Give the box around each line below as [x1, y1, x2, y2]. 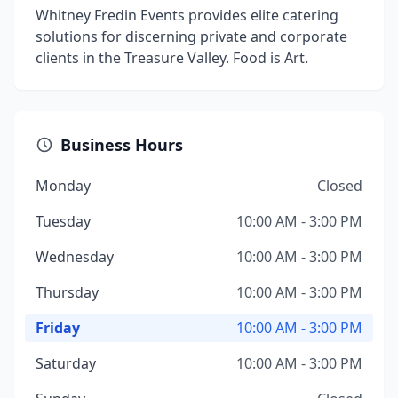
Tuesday [36, 211, 91, 231]
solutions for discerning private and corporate [36, 27, 347, 46]
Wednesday [36, 247, 114, 267]
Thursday [36, 283, 99, 302]
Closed [317, 176, 362, 195]
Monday [36, 176, 91, 195]
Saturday [36, 354, 96, 373]
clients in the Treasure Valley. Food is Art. [36, 48, 308, 68]
